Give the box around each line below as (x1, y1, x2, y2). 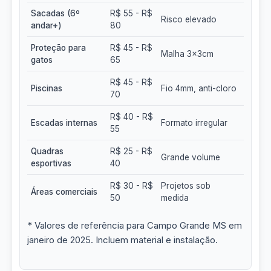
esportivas (31, 158, 71, 168)
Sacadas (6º (31, 8, 80, 18)
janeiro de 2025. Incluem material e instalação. (27, 234, 218, 246)
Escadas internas (31, 118, 97, 128)
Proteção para (31, 43, 86, 53)
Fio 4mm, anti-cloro (161, 83, 237, 93)
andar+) (31, 21, 62, 30)
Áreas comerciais (31, 187, 97, 197)
